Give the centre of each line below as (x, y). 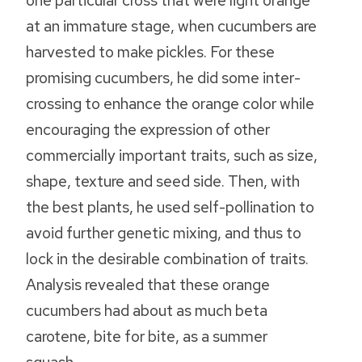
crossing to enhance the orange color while (170, 104)
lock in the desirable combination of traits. (167, 259)
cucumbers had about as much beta (147, 311)
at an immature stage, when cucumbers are (171, 26)
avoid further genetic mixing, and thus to (164, 233)
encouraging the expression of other (148, 130)
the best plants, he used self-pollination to (170, 207)
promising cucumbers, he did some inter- (163, 78)
